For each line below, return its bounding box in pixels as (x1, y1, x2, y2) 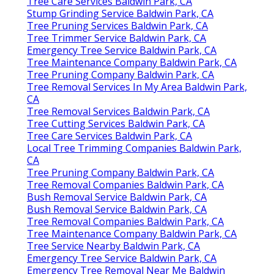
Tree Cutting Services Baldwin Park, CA (27, 116, 205, 130)
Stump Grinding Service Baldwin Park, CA (27, 6, 213, 20)
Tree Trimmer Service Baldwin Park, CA (27, 31, 206, 45)
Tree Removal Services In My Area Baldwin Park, (27, 80, 247, 94)
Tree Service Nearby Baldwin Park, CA (27, 239, 200, 253)
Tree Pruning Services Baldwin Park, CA (27, 18, 208, 32)
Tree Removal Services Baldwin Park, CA (27, 104, 210, 118)
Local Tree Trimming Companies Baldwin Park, (27, 141, 242, 155)
